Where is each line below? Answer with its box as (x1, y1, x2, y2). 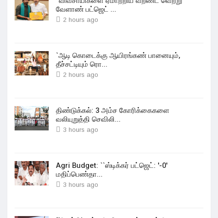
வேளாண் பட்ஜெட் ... (56, 4, 116, 15)
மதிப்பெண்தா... (56, 169, 103, 180)
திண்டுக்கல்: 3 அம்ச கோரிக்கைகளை (56, 105, 169, 116)
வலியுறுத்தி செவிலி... (56, 114, 121, 125)
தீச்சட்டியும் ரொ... (56, 59, 108, 70)
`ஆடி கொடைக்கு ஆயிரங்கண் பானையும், (56, 50, 180, 61)
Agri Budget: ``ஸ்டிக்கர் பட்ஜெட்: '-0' (56, 160, 167, 171)
